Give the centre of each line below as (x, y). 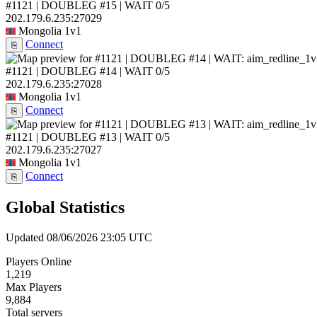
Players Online (39, 261)
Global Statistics (65, 208)
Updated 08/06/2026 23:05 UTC (79, 237)
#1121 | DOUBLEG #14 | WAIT (79, 71)
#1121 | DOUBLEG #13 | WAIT (79, 137)
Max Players (34, 287)
